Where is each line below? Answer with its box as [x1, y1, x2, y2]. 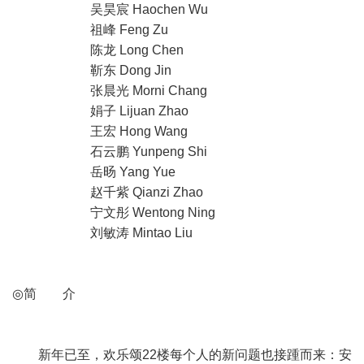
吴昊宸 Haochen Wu [12, 2, 208, 17]
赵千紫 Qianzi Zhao [12, 185, 203, 200]
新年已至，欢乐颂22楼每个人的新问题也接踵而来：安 [12, 348, 352, 362]
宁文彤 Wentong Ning [12, 206, 215, 220]
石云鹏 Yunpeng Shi [12, 145, 207, 159]
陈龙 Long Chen [12, 43, 184, 58]
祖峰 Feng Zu [12, 23, 168, 37]
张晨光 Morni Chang [12, 84, 207, 98]
